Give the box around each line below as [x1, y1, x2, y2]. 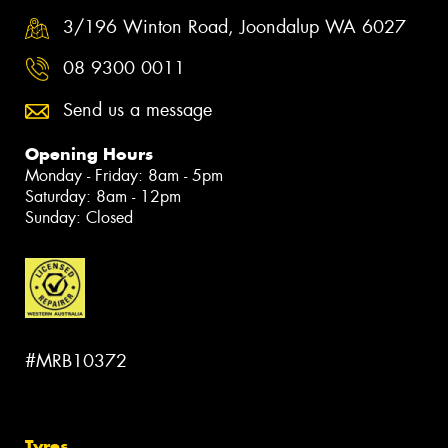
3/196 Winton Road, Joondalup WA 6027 [63, 14, 406, 39]
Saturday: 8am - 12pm [25, 185, 181, 207]
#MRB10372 [25, 349, 127, 374]
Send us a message [63, 97, 212, 122]
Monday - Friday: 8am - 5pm [25, 164, 223, 186]
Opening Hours [25, 142, 153, 165]
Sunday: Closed [25, 206, 133, 228]
